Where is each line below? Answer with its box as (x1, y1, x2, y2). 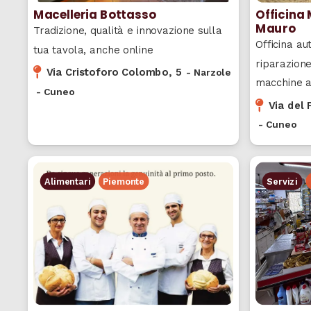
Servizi (267, 176, 299, 186)
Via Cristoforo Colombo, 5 (46, 66, 182, 78)
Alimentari (44, 176, 91, 186)
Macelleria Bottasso (33, 6, 156, 23)
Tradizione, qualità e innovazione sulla (33, 24, 222, 37)
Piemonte (103, 176, 145, 186)
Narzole (194, 67, 232, 78)
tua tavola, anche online (33, 43, 153, 56)
